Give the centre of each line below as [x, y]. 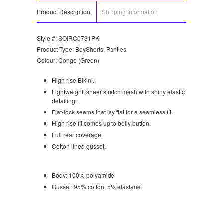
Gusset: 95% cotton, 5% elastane [96, 187]
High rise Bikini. [73, 80]
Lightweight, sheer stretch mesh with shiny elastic [118, 92]
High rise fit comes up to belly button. [101, 123]
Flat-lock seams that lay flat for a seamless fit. [112, 112]
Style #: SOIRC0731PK [68, 38]
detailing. [64, 101]
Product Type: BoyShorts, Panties [82, 49]
